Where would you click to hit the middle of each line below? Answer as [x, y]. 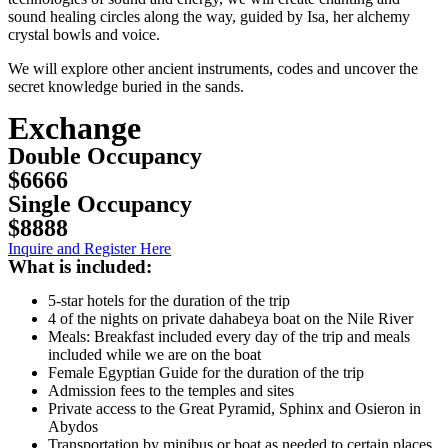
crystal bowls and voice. [86, 35]
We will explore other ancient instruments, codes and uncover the [213, 69]
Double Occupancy [105, 156]
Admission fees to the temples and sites [171, 391]
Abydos [75, 427]
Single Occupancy [100, 204]
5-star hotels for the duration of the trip [169, 301]
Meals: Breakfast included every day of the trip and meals [229, 337]
